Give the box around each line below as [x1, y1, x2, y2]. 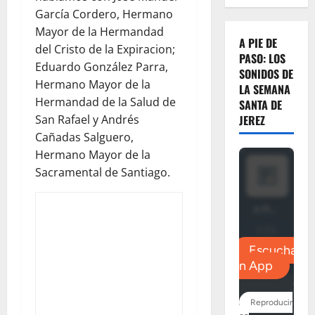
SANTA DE [238, 96, 282, 114]
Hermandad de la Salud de [35, 94, 176, 110]
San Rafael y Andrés [35, 112, 139, 127]
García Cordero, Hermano [35, 6, 173, 22]
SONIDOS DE [238, 65, 293, 83]
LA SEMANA [238, 81, 290, 98]
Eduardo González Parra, [35, 59, 168, 75]
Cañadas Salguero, [35, 129, 134, 145]
